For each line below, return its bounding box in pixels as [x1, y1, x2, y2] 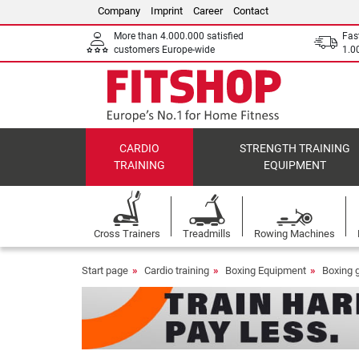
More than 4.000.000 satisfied [114, 30, 244, 42]
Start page [82, 264, 128, 276]
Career [193, 5, 223, 17]
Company [98, 5, 140, 17]
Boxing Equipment [225, 264, 306, 276]
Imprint [151, 5, 183, 17]
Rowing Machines [253, 228, 335, 240]
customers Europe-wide [114, 44, 215, 55]
